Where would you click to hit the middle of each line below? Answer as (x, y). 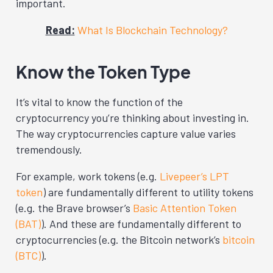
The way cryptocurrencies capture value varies (126, 133)
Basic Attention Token (185, 208)
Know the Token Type (103, 72)
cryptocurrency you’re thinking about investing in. (133, 118)
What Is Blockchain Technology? (152, 30)
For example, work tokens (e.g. (88, 176)
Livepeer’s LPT (194, 176)
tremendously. (49, 149)
